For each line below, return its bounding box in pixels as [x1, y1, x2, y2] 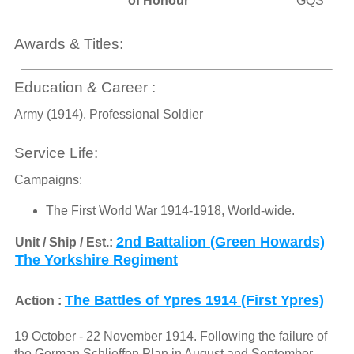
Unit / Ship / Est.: [14, 235, 116, 250]
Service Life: [13, 144, 98, 161]
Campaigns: [13, 173, 82, 187]
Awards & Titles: [13, 36, 123, 53]
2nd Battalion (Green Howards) [115, 234, 325, 250]
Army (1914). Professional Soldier [13, 107, 203, 121]
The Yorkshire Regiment [14, 252, 178, 269]
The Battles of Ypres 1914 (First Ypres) [64, 292, 324, 309]
